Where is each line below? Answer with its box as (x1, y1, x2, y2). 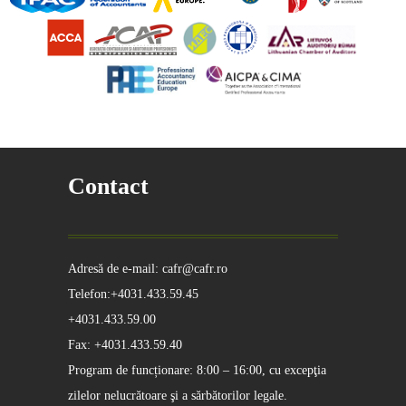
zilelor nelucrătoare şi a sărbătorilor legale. (67, 389, 287, 403)
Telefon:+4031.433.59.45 (67, 287, 198, 302)
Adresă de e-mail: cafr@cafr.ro (67, 262, 227, 276)
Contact (67, 173, 149, 200)
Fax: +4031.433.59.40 (67, 338, 182, 353)
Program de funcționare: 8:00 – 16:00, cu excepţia (67, 363, 326, 378)
